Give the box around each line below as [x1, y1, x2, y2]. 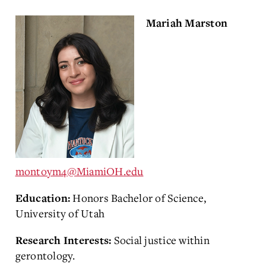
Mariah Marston [145, 16, 230, 30]
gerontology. [15, 248, 75, 262]
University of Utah [15, 205, 104, 220]
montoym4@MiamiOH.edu [15, 163, 144, 178]
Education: [15, 191, 73, 205]
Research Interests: [15, 233, 114, 248]
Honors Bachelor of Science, [72, 190, 206, 205]
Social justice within [113, 232, 210, 247]
